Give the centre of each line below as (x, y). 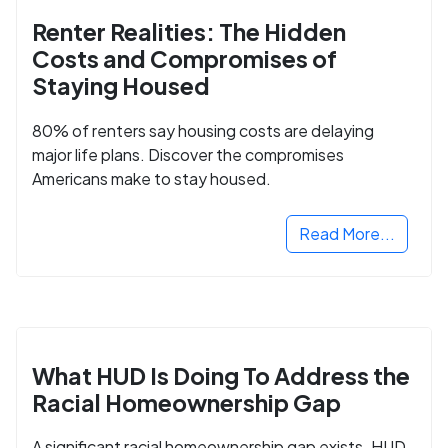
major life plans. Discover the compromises (188, 154)
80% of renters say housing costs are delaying (203, 130)
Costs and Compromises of (184, 59)
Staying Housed (121, 86)
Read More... (347, 233)
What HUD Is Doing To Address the (221, 375)
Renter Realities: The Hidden (189, 32)
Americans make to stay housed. (151, 178)
